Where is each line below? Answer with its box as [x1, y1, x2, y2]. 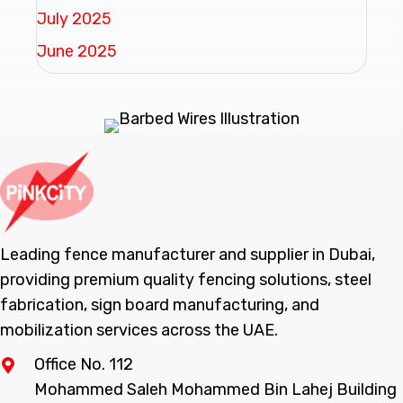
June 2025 [37, 40, 117, 61]
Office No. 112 [34, 354, 133, 374]
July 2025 [37, 8, 112, 29]
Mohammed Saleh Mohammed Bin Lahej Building [34, 379, 397, 399]
